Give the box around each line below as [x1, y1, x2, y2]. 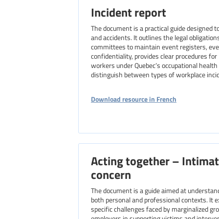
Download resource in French [91, 94, 176, 104]
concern [91, 166, 131, 182]
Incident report [91, 3, 166, 20]
